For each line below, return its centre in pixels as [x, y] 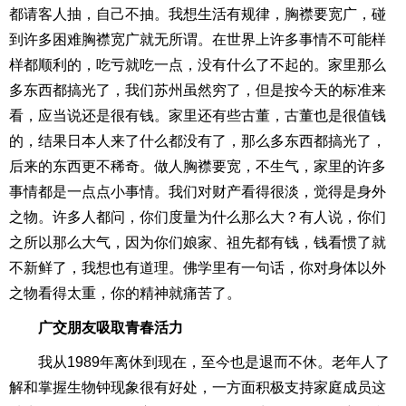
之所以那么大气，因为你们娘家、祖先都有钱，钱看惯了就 [198, 242]
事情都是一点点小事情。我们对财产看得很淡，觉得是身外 [198, 192]
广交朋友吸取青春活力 [96, 328]
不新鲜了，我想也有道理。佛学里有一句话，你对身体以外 [198, 268]
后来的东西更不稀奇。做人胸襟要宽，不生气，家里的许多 [198, 166]
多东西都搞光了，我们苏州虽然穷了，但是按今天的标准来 [198, 90]
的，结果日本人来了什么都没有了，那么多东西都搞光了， [198, 141]
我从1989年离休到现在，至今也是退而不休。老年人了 [199, 362]
